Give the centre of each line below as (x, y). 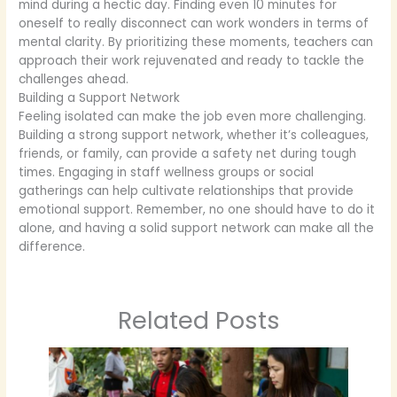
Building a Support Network (100, 98)
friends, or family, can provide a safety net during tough (188, 154)
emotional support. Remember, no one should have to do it (197, 210)
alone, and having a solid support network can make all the (197, 229)
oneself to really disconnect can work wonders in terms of (194, 24)
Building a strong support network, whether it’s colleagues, (194, 136)
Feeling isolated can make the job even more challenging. (193, 117)
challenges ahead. (74, 80)
